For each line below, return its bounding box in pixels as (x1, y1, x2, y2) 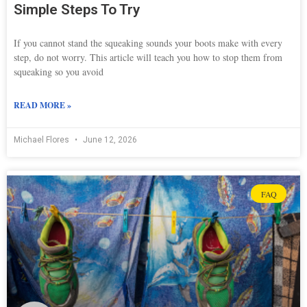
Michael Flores (14, 135, 71, 145)
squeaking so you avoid (14, 65, 103, 79)
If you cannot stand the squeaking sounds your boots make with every (14, 36, 282, 50)
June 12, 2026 (81, 135, 137, 145)
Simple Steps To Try (14, 1, 140, 19)
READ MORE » (14, 99, 71, 112)
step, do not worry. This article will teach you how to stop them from (14, 51, 282, 64)
